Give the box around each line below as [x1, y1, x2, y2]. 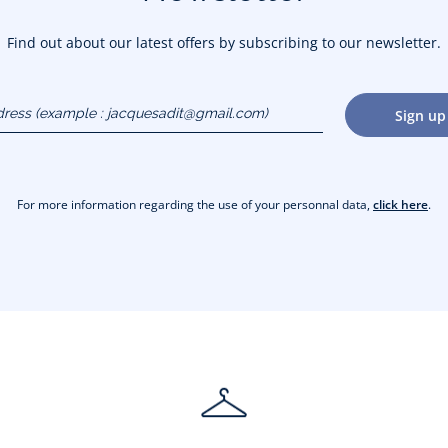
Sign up [394, 105, 446, 125]
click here [373, 196, 428, 214]
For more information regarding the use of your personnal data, [17, 196, 373, 214]
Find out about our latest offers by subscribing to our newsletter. [7, 33, 441, 53]
